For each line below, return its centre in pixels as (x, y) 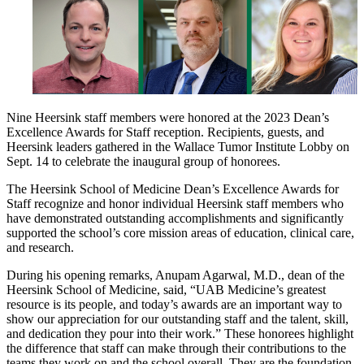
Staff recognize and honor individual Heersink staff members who (175, 203)
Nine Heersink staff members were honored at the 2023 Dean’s (168, 117)
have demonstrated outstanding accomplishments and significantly (175, 218)
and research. (40, 247)
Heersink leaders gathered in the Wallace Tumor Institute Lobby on (178, 146)
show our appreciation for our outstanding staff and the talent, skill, (178, 318)
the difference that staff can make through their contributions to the (176, 348)
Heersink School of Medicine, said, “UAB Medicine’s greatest (166, 289)
